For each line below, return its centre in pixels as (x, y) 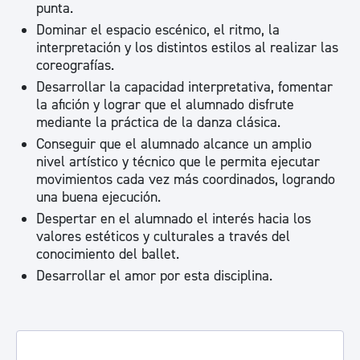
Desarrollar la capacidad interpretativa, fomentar (184, 87)
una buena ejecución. (98, 197)
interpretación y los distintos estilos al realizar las (187, 48)
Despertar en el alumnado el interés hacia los (174, 219)
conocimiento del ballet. (108, 254)
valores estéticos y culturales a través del (163, 237)
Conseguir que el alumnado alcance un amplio (174, 144)
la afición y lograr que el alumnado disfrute (165, 105)
